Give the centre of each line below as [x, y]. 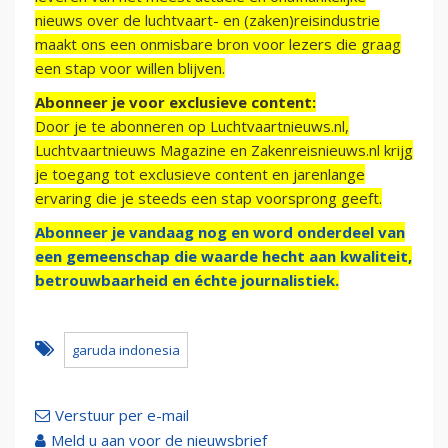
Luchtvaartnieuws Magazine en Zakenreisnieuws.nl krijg [224, 150]
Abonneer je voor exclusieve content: [175, 102]
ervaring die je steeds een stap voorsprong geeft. [208, 198]
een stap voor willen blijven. [130, 68]
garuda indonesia [126, 350]
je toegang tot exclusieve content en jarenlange [200, 174]
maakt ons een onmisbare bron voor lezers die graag [218, 44]
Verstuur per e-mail [122, 415]
